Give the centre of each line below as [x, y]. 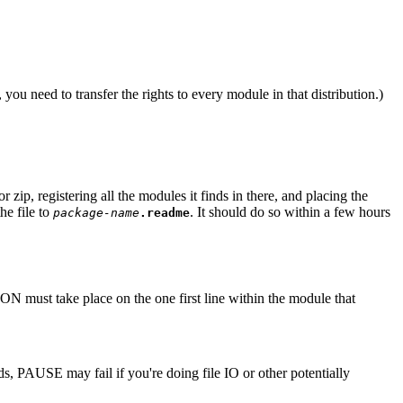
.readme [165, 213]
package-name [96, 213]
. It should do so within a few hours [290, 212]
